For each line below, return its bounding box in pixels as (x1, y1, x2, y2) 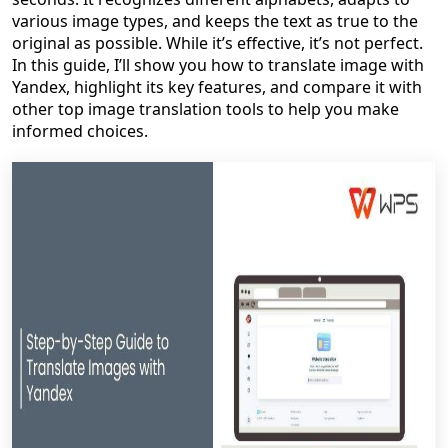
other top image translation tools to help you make (12, 98, 399, 120)
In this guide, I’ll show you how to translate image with (12, 54, 424, 76)
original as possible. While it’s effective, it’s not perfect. (12, 32, 423, 54)
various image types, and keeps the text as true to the (12, 10, 418, 32)
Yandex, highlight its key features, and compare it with (12, 76, 422, 98)
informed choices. (12, 120, 148, 142)
